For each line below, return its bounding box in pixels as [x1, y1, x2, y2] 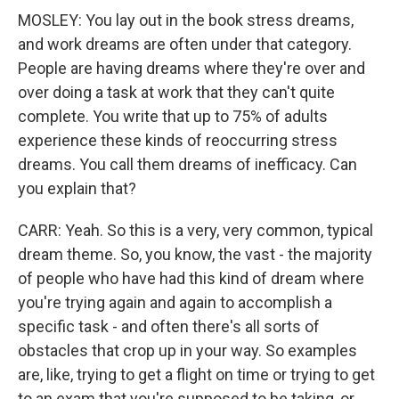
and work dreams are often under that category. [18, 35, 352, 53]
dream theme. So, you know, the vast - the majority [18, 245, 372, 264]
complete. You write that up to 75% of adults [18, 107, 328, 126]
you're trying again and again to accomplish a [18, 293, 332, 312]
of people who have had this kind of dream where [18, 269, 364, 288]
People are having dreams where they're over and [18, 59, 365, 77]
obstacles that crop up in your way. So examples [18, 341, 357, 360]
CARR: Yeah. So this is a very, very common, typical [18, 221, 373, 240]
